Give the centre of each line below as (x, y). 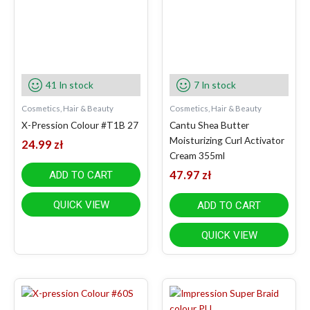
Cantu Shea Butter (209, 125)
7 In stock (215, 84)
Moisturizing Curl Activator (227, 140)
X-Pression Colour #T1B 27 (80, 125)
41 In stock (70, 84)
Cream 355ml (197, 155)
